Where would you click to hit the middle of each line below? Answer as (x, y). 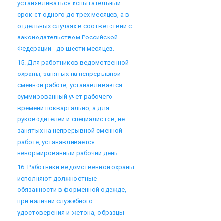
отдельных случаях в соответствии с (75, 26)
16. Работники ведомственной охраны (76, 167)
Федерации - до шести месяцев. (66, 48)
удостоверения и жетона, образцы (71, 212)
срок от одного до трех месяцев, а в (74, 14)
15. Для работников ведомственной (73, 62)
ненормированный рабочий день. (68, 153)
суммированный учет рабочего (65, 96)
